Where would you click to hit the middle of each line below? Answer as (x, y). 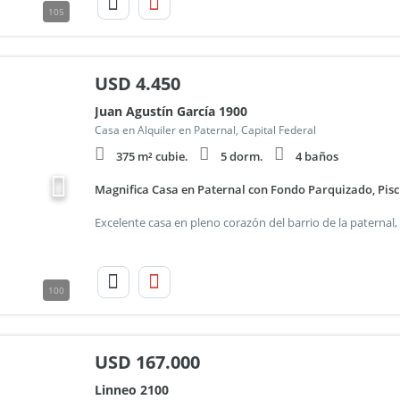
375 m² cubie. (152, 156)
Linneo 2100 (131, 390)
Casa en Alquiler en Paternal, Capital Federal (205, 130)
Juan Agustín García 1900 (171, 111)
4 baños (317, 156)
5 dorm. (242, 156)
